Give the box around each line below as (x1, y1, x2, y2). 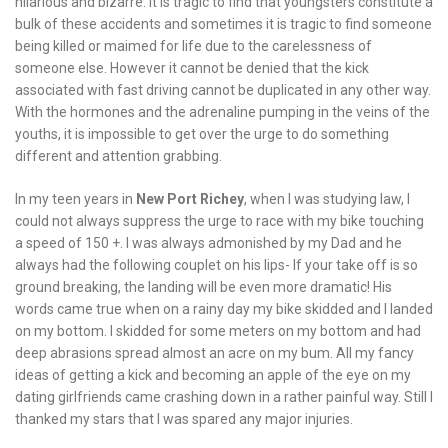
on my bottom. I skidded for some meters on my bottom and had (15, 322, 421, 339)
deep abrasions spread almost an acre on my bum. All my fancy (15, 344, 414, 361)
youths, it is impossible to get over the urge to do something (15, 125, 389, 142)
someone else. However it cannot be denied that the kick (15, 59, 369, 76)
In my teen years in (15, 190, 136, 207)
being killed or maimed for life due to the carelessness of (15, 37, 372, 54)
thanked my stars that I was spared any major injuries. (15, 410, 353, 427)
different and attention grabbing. (15, 147, 222, 164)
